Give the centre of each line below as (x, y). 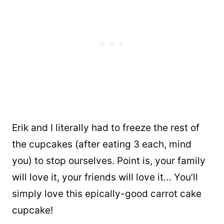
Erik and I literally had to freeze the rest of (106, 127)
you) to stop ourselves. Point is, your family (109, 160)
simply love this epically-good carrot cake (107, 193)
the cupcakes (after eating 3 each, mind (102, 144)
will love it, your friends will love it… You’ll (105, 177)
